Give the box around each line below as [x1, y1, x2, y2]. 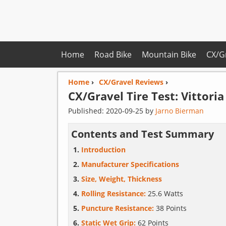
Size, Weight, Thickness [81, 174, 162, 184]
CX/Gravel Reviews [98, 77, 163, 87]
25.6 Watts [147, 189, 183, 198]
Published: [68, 106, 106, 116]
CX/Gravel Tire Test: [68, 88, 181, 103]
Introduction [81, 145, 126, 154]
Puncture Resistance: [81, 203, 156, 213]
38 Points [155, 203, 187, 213]
